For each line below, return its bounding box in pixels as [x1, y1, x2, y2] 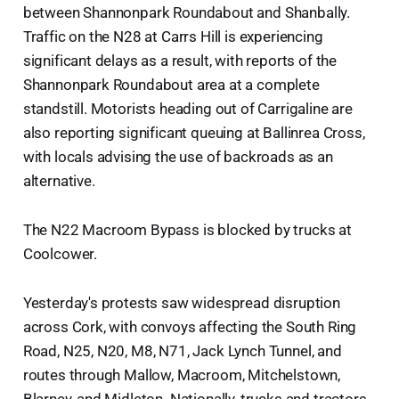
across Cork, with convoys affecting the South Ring [22, 318, 357, 337]
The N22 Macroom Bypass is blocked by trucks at [22, 221, 352, 240]
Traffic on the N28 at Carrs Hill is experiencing [22, 28, 323, 46]
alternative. [22, 172, 95, 191]
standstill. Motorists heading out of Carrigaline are [22, 100, 353, 118]
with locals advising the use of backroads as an [22, 148, 333, 167]
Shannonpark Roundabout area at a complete [22, 76, 320, 94]
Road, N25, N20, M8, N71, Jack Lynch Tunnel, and [22, 342, 342, 361]
